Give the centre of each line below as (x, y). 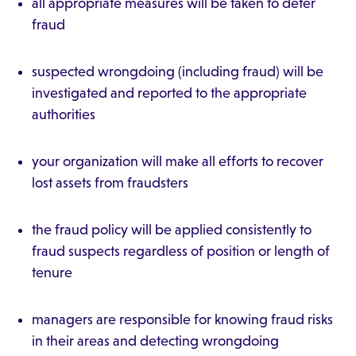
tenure (52, 273)
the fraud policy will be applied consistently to (172, 230)
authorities (64, 114)
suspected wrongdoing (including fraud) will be (178, 72)
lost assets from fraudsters (110, 183)
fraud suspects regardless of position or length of (181, 251)
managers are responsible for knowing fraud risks (182, 319)
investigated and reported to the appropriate (169, 93)
